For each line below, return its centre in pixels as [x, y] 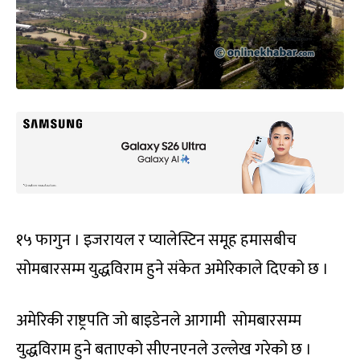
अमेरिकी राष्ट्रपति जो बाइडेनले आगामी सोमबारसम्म [159, 320]
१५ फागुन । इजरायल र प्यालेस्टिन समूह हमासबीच [156, 240]
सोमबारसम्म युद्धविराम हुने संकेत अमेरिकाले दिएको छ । [172, 269]
